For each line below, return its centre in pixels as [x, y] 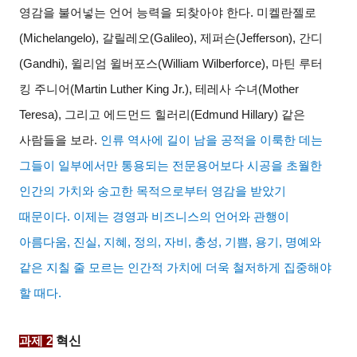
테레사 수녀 [227, 90]
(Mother [279, 90]
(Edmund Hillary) [236, 115]
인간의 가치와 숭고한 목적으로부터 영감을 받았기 [153, 192]
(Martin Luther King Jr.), [133, 90]
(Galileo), [175, 39]
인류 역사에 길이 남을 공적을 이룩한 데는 [212, 141]
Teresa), [42, 115]
